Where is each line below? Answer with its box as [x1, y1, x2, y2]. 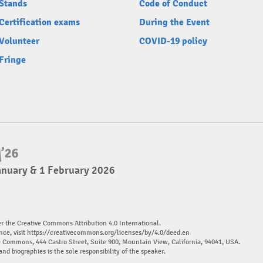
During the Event [139, 16, 210, 28]
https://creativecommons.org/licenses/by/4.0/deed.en [27, 228, 190, 237]
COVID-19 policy [139, 35, 207, 47]
